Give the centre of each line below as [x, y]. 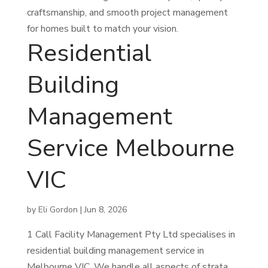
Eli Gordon [58, 210]
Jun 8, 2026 [105, 210]
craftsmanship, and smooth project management [127, 13]
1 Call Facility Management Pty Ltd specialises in [131, 235]
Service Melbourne [130, 148]
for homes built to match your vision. [102, 29]
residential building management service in [115, 251]
